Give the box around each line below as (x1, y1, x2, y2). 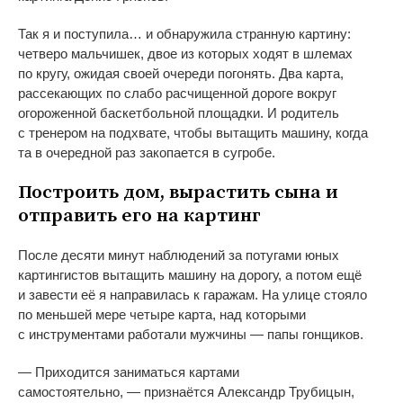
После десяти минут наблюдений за (18, 247, 242, 264)
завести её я (29, 287, 106, 303)
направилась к (110, 287, 200, 303)
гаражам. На (203, 287, 279, 303)
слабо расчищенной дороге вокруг (124, 85, 336, 102)
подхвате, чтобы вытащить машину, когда (109, 125, 368, 141)
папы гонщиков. (264, 327, 363, 343)
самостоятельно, (18, 384, 123, 400)
